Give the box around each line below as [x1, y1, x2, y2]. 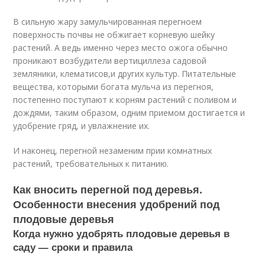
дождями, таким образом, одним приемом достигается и [13, 107, 245, 118]
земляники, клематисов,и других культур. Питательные [13, 68, 237, 79]
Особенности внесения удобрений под [13, 196, 220, 212]
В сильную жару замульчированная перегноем [13, 16, 202, 27]
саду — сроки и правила [13, 240, 133, 254]
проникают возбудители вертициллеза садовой [13, 55, 207, 66]
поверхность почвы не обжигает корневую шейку [13, 29, 215, 40]
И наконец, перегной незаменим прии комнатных [13, 145, 212, 156]
